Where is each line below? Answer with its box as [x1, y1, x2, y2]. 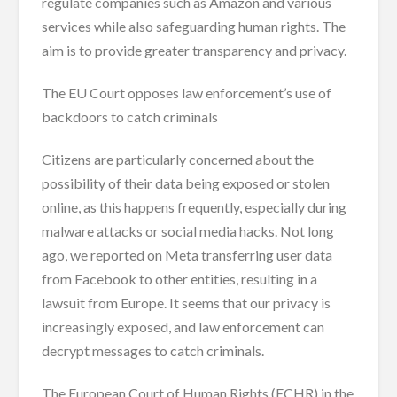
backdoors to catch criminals [42, 107, 219, 125]
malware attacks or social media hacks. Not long [42, 222, 335, 239]
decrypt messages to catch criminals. [42, 341, 265, 359]
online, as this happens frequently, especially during [42, 198, 347, 215]
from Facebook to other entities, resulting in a [42, 269, 318, 287]
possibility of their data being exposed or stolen [42, 174, 331, 191]
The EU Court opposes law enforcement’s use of [42, 83, 332, 101]
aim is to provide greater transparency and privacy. [42, 41, 347, 58]
